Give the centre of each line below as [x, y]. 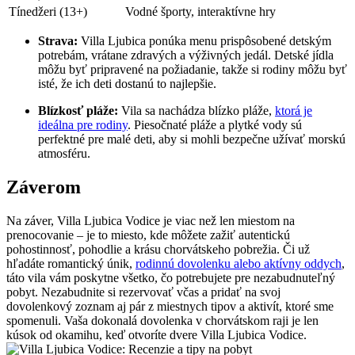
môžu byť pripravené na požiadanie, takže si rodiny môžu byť [193, 70]
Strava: [58, 41]
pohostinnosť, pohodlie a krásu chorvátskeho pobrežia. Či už [158, 249]
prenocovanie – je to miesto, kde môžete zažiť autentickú [148, 235]
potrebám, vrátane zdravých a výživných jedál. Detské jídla [186, 55]
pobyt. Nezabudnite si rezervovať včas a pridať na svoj [143, 292]
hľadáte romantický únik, [71, 263]
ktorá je [294, 111]
